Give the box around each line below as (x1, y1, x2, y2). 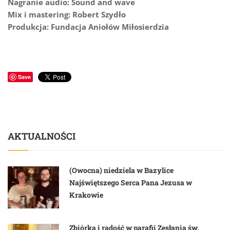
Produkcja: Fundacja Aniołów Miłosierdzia (8, 22, 169, 32)
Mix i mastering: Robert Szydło (8, 9, 126, 20)
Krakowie (69, 190, 103, 200)
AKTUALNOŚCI (8, 130, 75, 143)
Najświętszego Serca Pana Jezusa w (69, 178, 192, 188)
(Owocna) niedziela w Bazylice (69, 165, 174, 176)
